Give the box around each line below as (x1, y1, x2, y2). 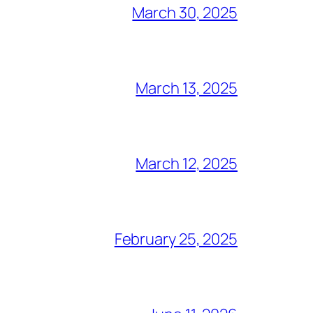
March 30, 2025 (132, 1, 238, 23)
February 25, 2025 (114, 228, 238, 249)
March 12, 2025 (136, 152, 238, 174)
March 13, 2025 (136, 77, 238, 99)
